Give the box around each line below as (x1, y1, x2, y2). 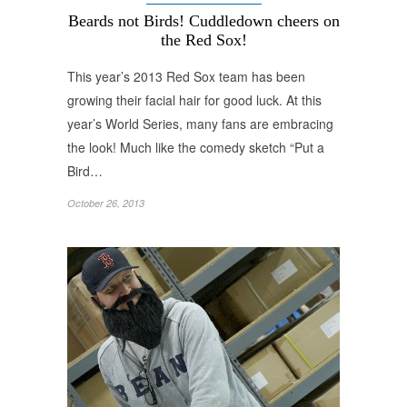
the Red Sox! (160, 30, 247, 49)
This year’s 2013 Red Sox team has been (67, 66, 305, 85)
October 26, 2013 (67, 195, 144, 210)
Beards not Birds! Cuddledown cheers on (67, 11, 340, 30)
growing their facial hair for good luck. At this (67, 90, 322, 109)
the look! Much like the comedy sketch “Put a (67, 137, 324, 156)
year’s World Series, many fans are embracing (67, 114, 333, 133)
